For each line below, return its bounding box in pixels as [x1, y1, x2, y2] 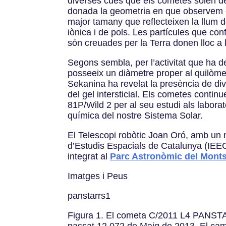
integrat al [68, 151, 110, 161]
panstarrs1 [68, 190, 111, 201]
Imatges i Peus [68, 171, 128, 181]
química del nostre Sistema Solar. [68, 110, 203, 121]
